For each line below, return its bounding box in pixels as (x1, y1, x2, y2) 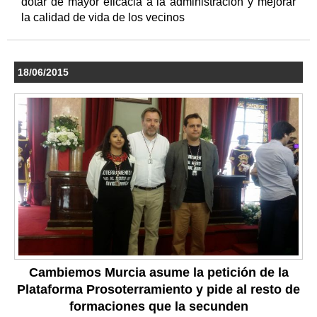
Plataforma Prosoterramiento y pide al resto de (17, 282, 300, 296)
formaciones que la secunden (69, 299, 248, 313)
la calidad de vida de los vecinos (21, 11, 188, 24)
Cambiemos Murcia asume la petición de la (28, 265, 289, 279)
